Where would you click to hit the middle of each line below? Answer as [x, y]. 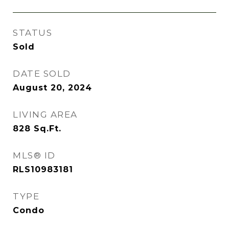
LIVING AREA [45, 114]
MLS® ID [34, 155]
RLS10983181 [43, 169]
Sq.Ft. [48, 129]
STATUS [32, 33]
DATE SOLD [42, 74]
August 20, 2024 [52, 88]
